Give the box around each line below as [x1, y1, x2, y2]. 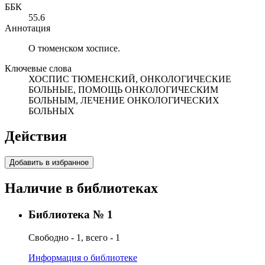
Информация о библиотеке [28, 252, 137, 263]
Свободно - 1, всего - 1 [28, 232, 120, 243]
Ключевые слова [5, 63, 72, 74]
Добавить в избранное [9, 158, 89, 167]
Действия [5, 128, 67, 144]
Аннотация [5, 23, 50, 34]
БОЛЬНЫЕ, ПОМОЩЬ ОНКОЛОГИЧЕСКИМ [28, 85, 218, 95]
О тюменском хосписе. [28, 43, 120, 54]
